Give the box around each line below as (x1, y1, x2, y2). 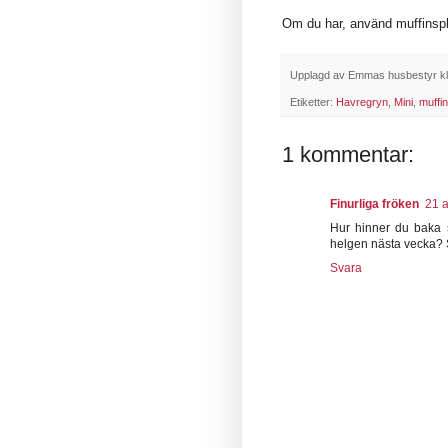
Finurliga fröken (330, 197, 419, 212)
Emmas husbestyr (348, 68, 437, 81)
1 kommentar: (282, 142, 414, 168)
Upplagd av (290, 68, 348, 81)
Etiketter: (290, 96, 336, 109)
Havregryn (336, 96, 388, 109)
